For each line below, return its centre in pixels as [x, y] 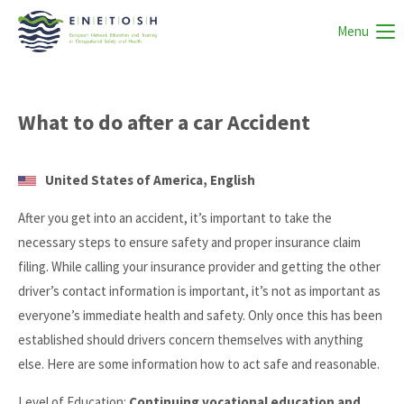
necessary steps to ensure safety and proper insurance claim [189, 242]
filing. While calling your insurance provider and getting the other [199, 266]
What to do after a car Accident [164, 122]
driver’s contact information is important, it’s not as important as [199, 291]
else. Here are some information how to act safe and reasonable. [199, 364]
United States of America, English [150, 180]
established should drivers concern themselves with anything [191, 340]
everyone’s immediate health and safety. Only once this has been [200, 315]
